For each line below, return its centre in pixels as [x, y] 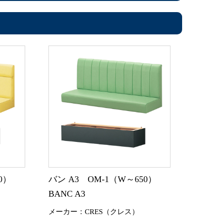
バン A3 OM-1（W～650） [102, 179]
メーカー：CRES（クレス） [94, 211]
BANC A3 [67, 194]
